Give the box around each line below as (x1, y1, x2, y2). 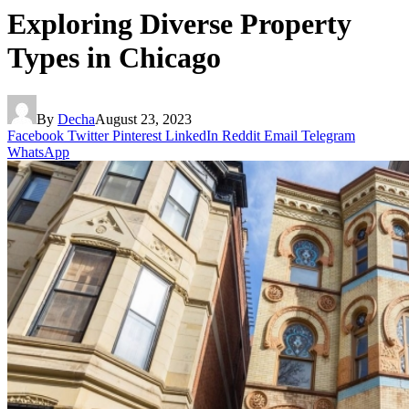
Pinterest (112, 127, 162, 143)
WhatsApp (7, 143, 69, 160)
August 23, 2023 (95, 110, 192, 127)
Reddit (222, 127, 260, 143)
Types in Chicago (7, 41, 221, 75)
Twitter (68, 127, 109, 143)
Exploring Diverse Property (7, 7, 351, 41)
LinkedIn (165, 127, 218, 143)
